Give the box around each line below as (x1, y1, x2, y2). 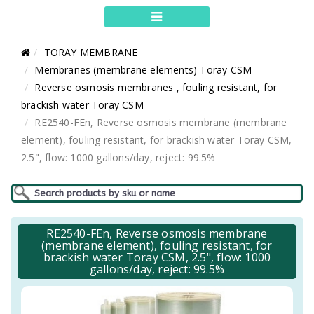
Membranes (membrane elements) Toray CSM (34, 63, 252, 76)
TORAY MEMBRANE (43, 46, 138, 59)
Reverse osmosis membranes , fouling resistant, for (34, 81, 278, 94)
